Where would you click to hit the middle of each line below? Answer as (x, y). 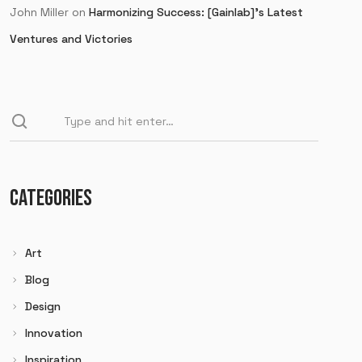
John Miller (40, 12)
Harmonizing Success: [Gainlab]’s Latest (196, 12)
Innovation (54, 333)
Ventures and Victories (72, 39)
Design (43, 306)
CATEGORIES (51, 198)
